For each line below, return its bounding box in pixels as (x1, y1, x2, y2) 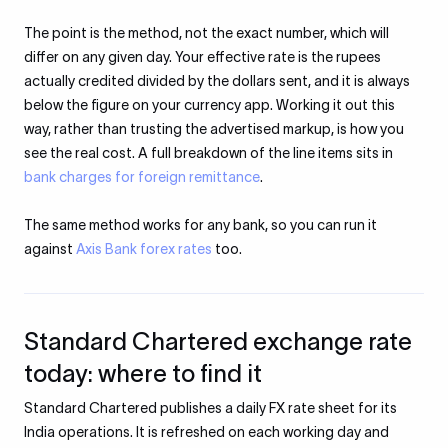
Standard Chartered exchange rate (24, 328, 412, 355)
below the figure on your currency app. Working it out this (24, 97, 395, 113)
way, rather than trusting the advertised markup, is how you (24, 121, 404, 137)
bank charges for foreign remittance (24, 169, 260, 185)
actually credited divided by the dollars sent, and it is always (24, 73, 410, 89)
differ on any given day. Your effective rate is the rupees (24, 49, 381, 65)
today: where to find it (24, 360, 262, 387)
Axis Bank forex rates (76, 241, 212, 257)
